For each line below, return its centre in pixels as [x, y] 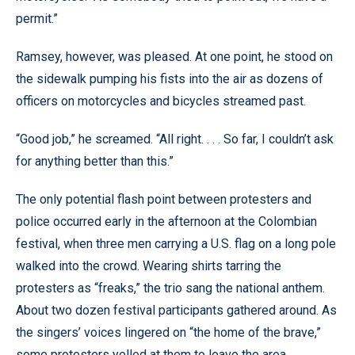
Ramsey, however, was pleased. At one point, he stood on [174, 57]
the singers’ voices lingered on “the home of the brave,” [168, 332]
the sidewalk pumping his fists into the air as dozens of [170, 79]
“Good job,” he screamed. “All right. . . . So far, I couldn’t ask [175, 139]
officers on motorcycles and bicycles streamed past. [161, 101]
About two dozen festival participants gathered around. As [176, 310]
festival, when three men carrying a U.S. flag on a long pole [176, 244]
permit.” [37, 19]
